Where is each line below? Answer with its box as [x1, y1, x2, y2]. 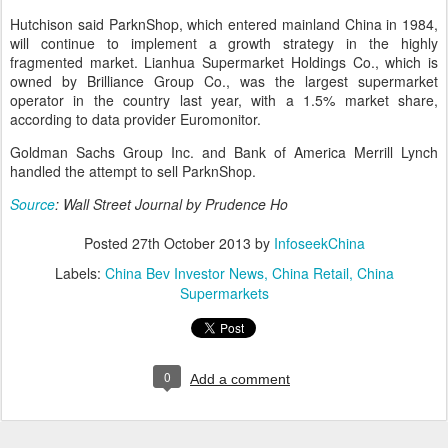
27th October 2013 [131, 233, 251, 253]
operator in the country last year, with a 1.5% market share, [10, 90, 438, 110]
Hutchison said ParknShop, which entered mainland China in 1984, [10, 14, 438, 34]
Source [10, 194, 55, 214]
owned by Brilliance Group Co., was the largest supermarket [10, 71, 438, 91]
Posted [83, 233, 132, 253]
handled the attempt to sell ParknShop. [10, 161, 256, 181]
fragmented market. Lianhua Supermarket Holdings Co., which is [10, 52, 438, 72]
